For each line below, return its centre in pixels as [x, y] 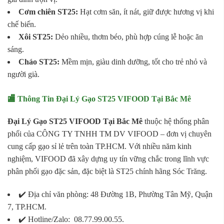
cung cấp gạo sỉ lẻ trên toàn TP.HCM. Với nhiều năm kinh [99, 146]
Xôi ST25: [36, 37]
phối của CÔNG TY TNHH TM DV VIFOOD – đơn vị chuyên [109, 134]
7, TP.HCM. [27, 206]
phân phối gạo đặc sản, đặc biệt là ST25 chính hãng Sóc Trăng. [107, 171]
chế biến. [22, 24]
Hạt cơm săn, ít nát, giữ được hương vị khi [146, 12]
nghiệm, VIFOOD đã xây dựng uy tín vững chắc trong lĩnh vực [108, 159]
